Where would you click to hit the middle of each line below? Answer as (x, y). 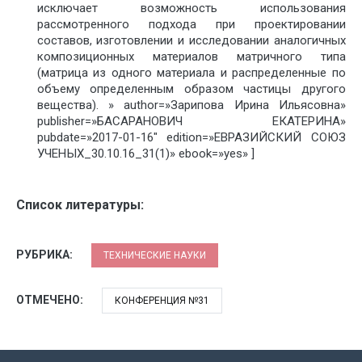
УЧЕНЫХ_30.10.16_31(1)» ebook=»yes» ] (145, 154)
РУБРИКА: (46, 255)
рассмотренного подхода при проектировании (191, 25)
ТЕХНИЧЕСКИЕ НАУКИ (155, 256)
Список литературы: (80, 205)
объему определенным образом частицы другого (191, 89)
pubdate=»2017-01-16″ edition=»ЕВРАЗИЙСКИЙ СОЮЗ (191, 138)
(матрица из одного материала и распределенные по (191, 73)
